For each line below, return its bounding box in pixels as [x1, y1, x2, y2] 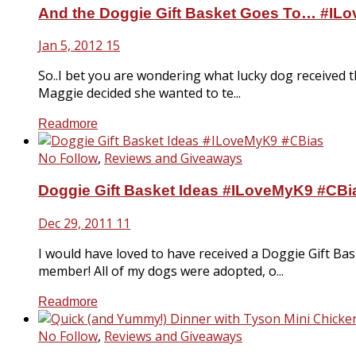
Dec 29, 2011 [38, 214, 113, 232]
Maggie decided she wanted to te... [38, 84, 241, 103]
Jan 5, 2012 [38, 37, 103, 55]
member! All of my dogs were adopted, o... [38, 261, 284, 280]
